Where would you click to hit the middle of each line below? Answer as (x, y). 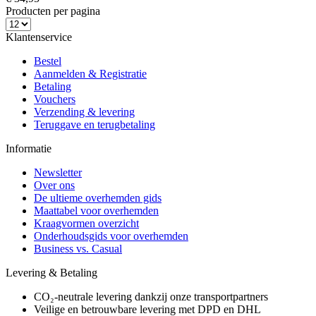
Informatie (29, 148)
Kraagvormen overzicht (86, 223)
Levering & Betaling (51, 272)
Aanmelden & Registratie (90, 73)
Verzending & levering (84, 111)
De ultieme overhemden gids (98, 197)
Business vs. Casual (78, 248)
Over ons (54, 185)
